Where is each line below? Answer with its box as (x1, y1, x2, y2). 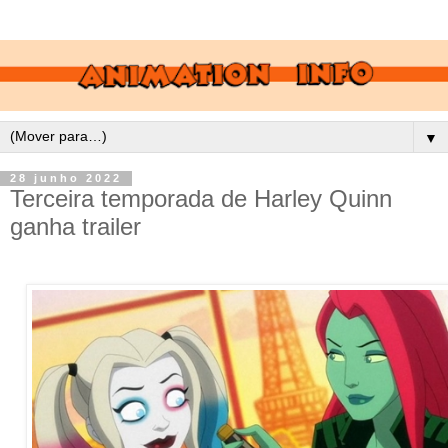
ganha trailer (10, 212, 141, 240)
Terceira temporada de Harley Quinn (10, 184, 392, 212)
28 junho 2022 (10, 172, 122, 185)
